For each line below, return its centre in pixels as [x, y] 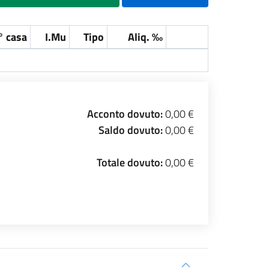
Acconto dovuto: [126, 114]
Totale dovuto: [131, 162]
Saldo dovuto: [132, 130]
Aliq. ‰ [145, 37]
